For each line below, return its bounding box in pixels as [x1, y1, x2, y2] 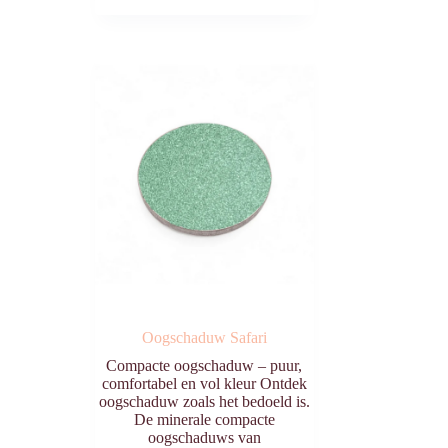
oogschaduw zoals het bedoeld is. [98, 392, 310, 410]
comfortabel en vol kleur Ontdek [101, 374, 307, 392]
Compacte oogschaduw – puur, [106, 356, 303, 374]
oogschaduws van [147, 428, 261, 446]
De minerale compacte [133, 410, 275, 428]
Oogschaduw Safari [141, 328, 267, 346]
